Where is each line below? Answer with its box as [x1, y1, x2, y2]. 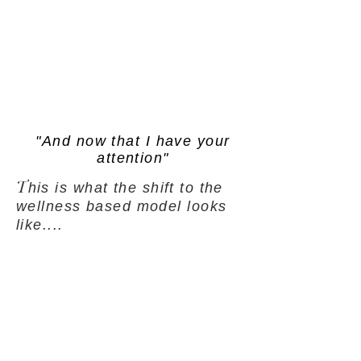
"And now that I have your [35, 133, 230, 149]
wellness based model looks [16, 198, 227, 214]
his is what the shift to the [27, 180, 223, 196]
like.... [16, 217, 64, 233]
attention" [97, 150, 169, 166]
